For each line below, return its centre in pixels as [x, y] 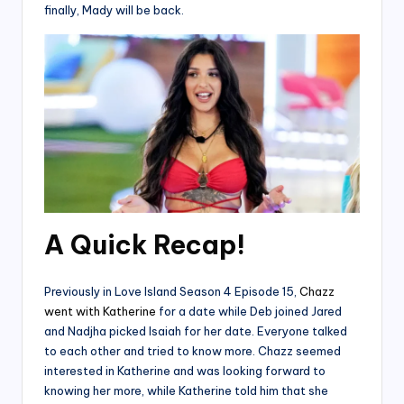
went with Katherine [100, 311]
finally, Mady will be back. [114, 10]
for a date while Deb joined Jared [249, 311]
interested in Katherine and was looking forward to [185, 370]
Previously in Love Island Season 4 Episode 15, [172, 291]
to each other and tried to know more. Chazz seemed [193, 350]
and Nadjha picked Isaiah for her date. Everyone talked [196, 331]
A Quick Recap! [145, 244]
